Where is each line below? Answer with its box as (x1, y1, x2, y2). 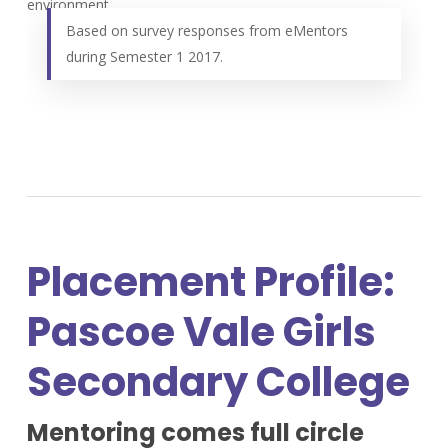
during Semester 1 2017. (65, 46, 223, 66)
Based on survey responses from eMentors (65, 20, 348, 40)
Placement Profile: (26, 253, 395, 310)
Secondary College (26, 353, 410, 410)
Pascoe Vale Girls (26, 303, 376, 360)
